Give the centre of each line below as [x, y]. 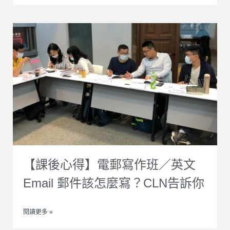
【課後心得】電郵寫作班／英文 [109, 165]
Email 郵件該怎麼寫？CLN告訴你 [114, 183]
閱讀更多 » [38, 212]
